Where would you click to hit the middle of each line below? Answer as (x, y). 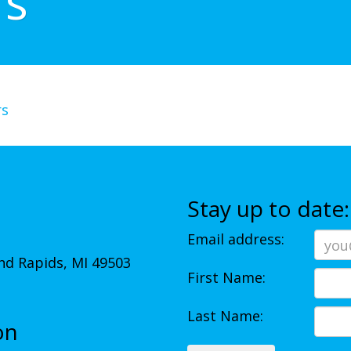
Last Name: (225, 316)
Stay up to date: (268, 208)
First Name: (226, 277)
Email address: (236, 239)
